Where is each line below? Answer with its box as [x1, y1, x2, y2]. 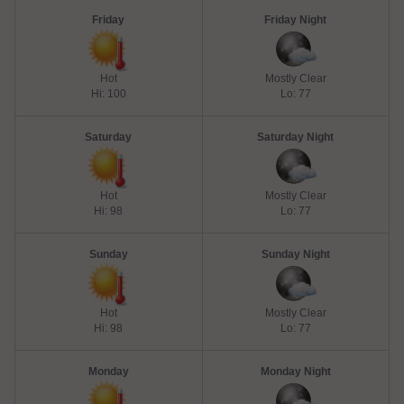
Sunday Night [261, 247, 330, 261]
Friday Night [264, 13, 327, 26]
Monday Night [260, 364, 331, 378]
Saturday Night [257, 130, 335, 143]
